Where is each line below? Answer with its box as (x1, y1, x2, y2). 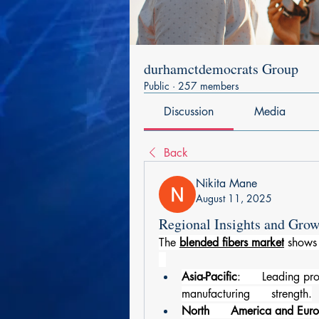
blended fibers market (179, 235, 284, 250)
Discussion (164, 104, 214, 119)
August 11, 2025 (196, 192, 272, 205)
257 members (178, 79, 239, 93)
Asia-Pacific (182, 269, 237, 284)
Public (144, 79, 169, 93)
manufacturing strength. (182, 286, 312, 301)
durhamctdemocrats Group (144, 59, 298, 78)
